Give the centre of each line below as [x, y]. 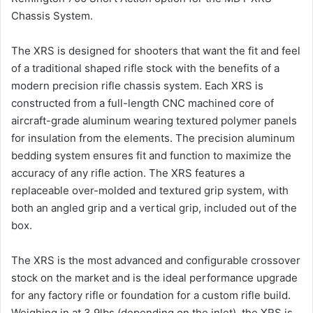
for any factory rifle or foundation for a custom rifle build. [151, 296]
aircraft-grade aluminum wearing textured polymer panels [154, 121]
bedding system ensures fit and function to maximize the [151, 156]
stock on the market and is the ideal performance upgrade [154, 278]
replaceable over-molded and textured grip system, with [150, 191]
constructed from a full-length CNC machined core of [143, 103]
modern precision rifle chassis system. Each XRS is [137, 86]
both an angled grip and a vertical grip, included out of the [154, 208]
